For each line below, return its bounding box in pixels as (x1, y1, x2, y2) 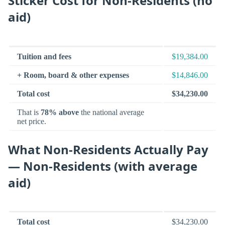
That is (17, 107, 41, 117)
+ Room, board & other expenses (17, 70, 129, 79)
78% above (41, 107, 79, 117)
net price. (17, 117, 46, 126)
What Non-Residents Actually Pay (8, 141, 208, 158)
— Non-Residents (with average (8, 157, 197, 174)
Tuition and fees (17, 52, 71, 61)
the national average (79, 107, 144, 117)
